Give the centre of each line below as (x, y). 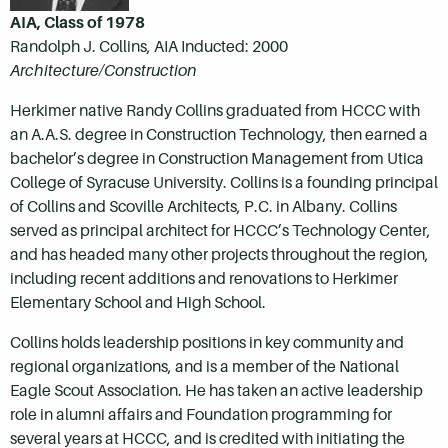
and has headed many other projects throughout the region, (219, 255)
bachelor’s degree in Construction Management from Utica (217, 159)
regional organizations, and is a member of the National (204, 367)
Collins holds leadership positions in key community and (207, 343)
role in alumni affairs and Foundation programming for (201, 415)
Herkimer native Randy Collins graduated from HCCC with (215, 111)
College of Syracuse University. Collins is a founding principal (224, 183)
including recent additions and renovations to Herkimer (204, 279)
